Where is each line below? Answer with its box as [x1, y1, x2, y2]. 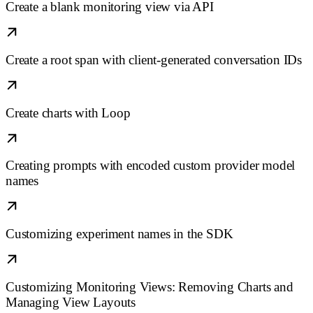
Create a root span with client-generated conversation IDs [6, 52, 303, 67]
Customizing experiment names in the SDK [6, 226, 233, 242]
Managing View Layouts [6, 295, 136, 310]
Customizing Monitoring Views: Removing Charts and [6, 279, 293, 295]
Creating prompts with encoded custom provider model [6, 158, 296, 173]
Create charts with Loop [6, 105, 131, 120]
